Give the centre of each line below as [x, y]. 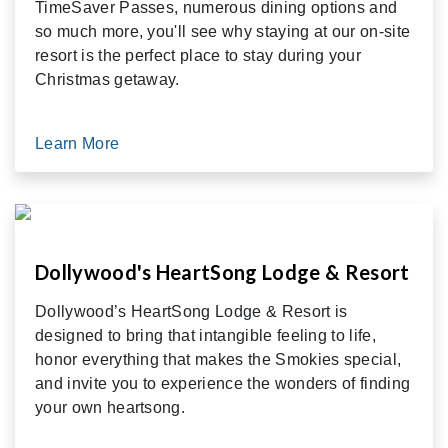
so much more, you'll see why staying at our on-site [223, 31]
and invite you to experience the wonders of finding [223, 383]
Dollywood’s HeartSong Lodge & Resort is [191, 311]
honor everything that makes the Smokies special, [218, 359]
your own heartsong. [110, 407]
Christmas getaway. [107, 79]
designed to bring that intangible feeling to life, [206, 335]
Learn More [79, 143]
